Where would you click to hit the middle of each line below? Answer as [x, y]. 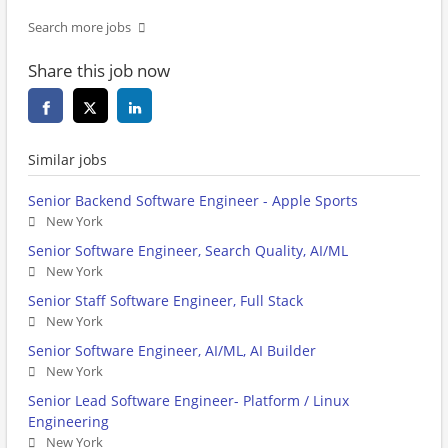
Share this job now [99, 71]
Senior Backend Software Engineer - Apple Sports [193, 201]
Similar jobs [67, 160]
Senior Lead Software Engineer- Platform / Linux [188, 401]
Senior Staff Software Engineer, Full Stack [165, 301]
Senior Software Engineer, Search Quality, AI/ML [188, 251]
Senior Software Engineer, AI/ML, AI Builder [172, 351]
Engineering [68, 422]
